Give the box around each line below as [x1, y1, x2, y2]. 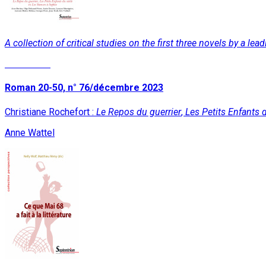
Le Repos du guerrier [96, 106, 181, 118]
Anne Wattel [5, 126, 55, 138]
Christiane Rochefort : [5, 106, 96, 118]
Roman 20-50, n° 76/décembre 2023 [5, 82, 163, 94]
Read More [5, 58, 50, 69]
